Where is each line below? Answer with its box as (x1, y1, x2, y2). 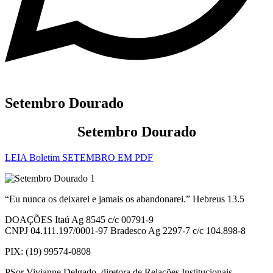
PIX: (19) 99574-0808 (5, 246, 91, 257)
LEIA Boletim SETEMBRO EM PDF (5, 152, 153, 163)
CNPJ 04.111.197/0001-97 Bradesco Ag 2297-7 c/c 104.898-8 (5, 225, 246, 236)
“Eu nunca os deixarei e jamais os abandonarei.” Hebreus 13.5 (5, 194, 244, 205)
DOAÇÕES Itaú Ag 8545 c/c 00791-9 (5, 214, 154, 225)
